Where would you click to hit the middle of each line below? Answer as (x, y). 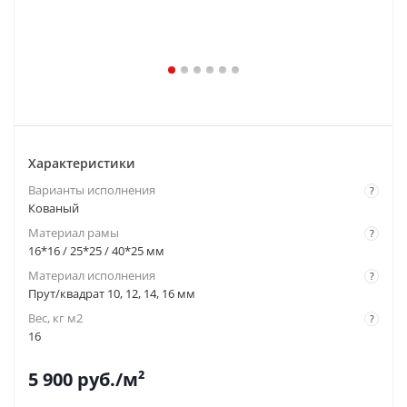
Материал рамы (74, 233)
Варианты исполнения (92, 190)
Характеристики (82, 163)
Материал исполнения (92, 275)
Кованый (54, 208)
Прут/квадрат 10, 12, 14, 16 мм (112, 293)
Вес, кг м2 (55, 318)
